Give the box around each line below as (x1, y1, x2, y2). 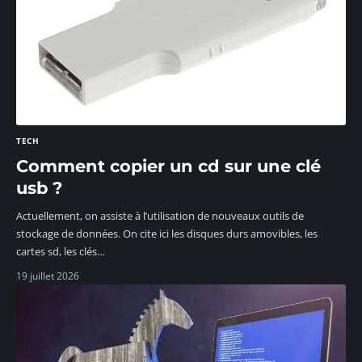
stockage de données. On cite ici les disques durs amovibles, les (16, 226, 318, 242)
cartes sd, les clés (16, 244, 97, 259)
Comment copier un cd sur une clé (16, 156, 321, 177)
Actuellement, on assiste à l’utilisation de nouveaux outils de (16, 208, 304, 224)
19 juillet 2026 (16, 269, 79, 284)
